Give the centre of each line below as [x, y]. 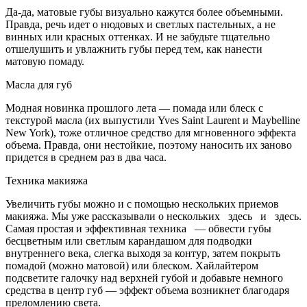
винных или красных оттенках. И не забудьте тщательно [138, 36]
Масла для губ [39, 84]
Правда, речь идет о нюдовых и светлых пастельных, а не [140, 24]
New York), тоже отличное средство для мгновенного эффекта [151, 132]
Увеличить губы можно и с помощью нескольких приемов [142, 204]
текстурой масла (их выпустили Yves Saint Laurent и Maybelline [153, 120]
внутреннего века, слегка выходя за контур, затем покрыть [143, 253]
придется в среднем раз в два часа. [86, 157]
